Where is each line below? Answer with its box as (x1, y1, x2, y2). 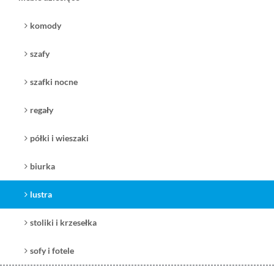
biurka (30, 161, 55, 171)
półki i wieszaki (30, 133, 89, 143)
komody (30, 20, 61, 31)
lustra (30, 189, 52, 199)
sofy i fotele (30, 245, 74, 256)
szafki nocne (30, 76, 78, 87)
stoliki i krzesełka (30, 217, 97, 228)
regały (30, 105, 53, 115)
